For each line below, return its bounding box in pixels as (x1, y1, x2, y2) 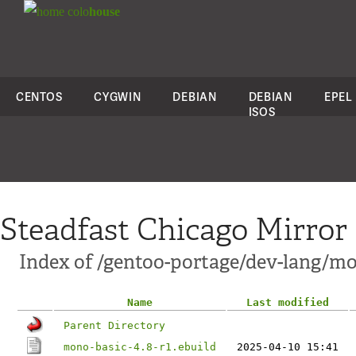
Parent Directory (64, 319, 165, 331)
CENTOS (16, 89, 63, 104)
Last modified (246, 296, 329, 308)
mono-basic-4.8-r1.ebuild (64, 341, 216, 353)
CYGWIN (94, 89, 141, 104)
